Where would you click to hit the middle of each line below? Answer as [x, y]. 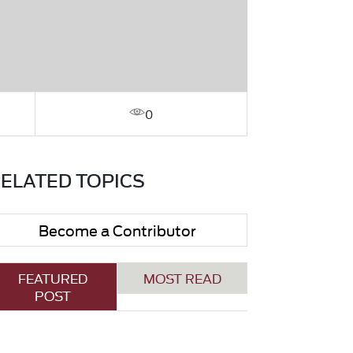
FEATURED [53, 278]
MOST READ [182, 278]
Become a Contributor [118, 230]
